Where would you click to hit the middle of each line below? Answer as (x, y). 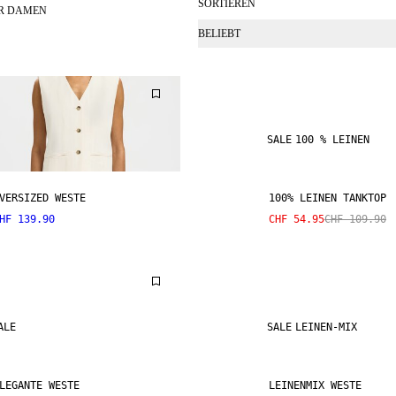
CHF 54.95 (297, 219)
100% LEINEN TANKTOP (327, 198)
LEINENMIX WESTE (315, 385)
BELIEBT (219, 34)
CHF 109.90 (355, 219)
